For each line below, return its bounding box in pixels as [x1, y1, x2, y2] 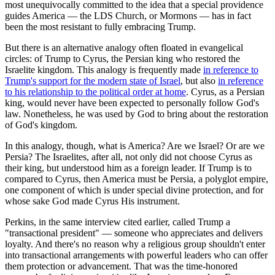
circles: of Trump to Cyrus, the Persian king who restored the [5, 53, 240, 64]
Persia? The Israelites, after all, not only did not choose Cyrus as [5, 152, 252, 163]
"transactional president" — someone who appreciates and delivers [5, 228, 263, 239]
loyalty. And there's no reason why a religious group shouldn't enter [5, 239, 265, 250]
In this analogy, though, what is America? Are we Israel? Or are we [5, 141, 265, 152]
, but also [180, 76, 218, 87]
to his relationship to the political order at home [5, 87, 186, 98]
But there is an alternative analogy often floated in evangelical [5, 42, 243, 53]
